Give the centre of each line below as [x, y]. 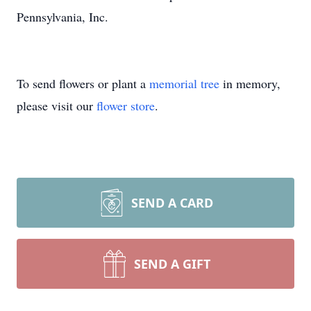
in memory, [250, 83]
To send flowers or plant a [83, 83]
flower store [126, 106]
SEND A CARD [172, 203]
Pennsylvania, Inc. [62, 17]
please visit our [57, 106]
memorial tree [184, 83]
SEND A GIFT [172, 264]
